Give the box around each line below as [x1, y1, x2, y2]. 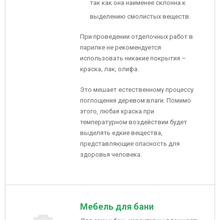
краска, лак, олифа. [80, 65, 139, 73]
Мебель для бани [80, 201, 154, 212]
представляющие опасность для [80, 140, 180, 147]
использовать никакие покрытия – [80, 55, 186, 62]
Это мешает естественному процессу [80, 86, 193, 93]
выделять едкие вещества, [80, 129, 163, 137]
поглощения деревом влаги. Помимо [80, 97, 191, 104]
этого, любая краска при [80, 108, 154, 115]
